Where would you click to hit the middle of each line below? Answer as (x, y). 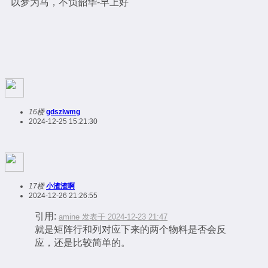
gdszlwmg (63, 112)
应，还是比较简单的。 (83, 243)
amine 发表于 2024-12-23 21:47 (113, 217)
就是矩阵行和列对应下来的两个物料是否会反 (130, 229)
